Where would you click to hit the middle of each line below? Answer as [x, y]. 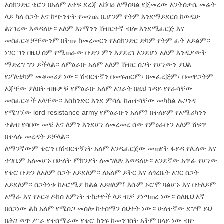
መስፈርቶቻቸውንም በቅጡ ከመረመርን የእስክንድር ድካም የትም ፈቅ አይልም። [108, 40]
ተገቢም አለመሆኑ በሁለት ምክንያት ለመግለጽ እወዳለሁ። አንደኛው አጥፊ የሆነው [111, 160]
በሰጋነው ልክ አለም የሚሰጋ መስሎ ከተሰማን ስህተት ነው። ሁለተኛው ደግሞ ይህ [108, 208]
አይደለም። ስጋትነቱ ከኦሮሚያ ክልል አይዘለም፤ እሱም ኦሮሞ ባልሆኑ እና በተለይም [110, 184]
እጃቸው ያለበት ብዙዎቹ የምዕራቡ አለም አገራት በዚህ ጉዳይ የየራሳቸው [99, 88]
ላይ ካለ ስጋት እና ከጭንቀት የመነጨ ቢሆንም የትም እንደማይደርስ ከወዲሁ [103, 16]
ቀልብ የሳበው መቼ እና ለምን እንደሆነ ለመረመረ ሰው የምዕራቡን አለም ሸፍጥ [106, 124]
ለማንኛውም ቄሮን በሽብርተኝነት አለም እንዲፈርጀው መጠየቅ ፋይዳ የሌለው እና [111, 148]
